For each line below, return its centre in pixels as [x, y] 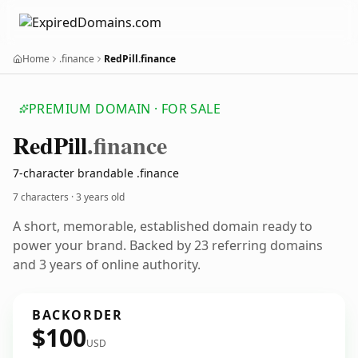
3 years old [100, 197]
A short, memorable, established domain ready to [163, 226]
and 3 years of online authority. [107, 265]
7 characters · [44, 197]
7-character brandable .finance [96, 173]
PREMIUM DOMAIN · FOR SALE [125, 109]
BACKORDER [78, 315]
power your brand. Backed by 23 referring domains [168, 245]
